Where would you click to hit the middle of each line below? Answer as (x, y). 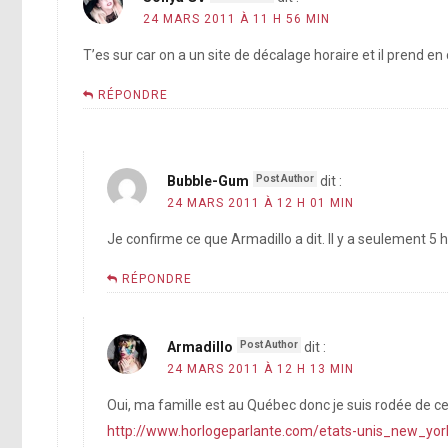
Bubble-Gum (208, 181)
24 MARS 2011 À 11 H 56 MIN (236, 19)
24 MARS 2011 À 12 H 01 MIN (261, 203)
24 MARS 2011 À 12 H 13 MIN (261, 369)
